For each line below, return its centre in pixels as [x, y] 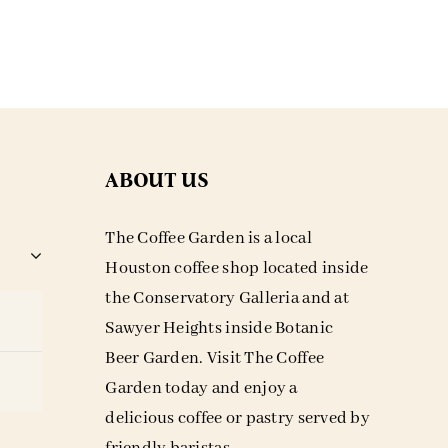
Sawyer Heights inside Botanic [219, 328]
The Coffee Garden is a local [208, 238]
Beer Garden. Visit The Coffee [215, 358]
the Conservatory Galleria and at [227, 298]
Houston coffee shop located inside [237, 268]
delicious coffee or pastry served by [237, 418]
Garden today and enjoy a [201, 388]
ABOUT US [157, 180]
